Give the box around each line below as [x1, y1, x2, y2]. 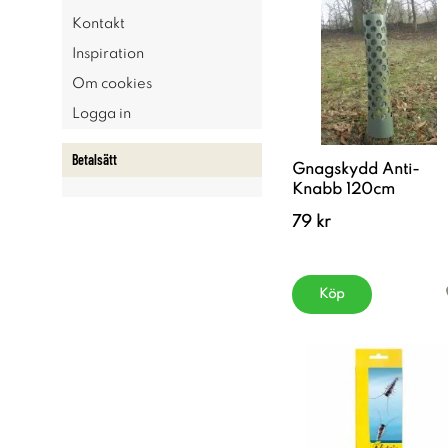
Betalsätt [72, 151, 117, 168]
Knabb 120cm [292, 182, 395, 198]
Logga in [72, 107, 131, 121]
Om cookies [72, 77, 152, 91]
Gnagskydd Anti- [292, 162, 420, 178]
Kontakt [72, 17, 125, 31]
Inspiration [72, 47, 144, 61]
